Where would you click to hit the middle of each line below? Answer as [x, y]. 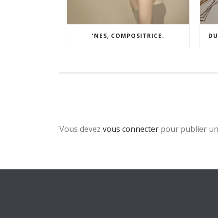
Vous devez [81, 129]
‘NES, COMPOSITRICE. [128, 36]
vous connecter [131, 129]
